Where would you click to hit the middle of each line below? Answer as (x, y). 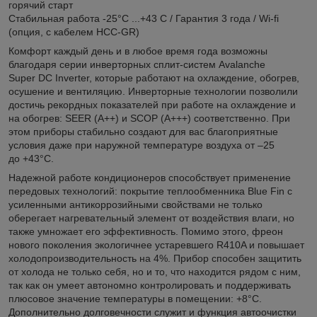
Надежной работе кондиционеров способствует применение (150, 177)
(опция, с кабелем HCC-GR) (74, 31)
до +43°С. (31, 158)
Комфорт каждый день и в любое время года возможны (138, 51)
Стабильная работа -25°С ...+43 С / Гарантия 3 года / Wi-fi (144, 18)
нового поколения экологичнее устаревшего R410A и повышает (156, 244)
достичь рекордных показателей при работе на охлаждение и (152, 104)
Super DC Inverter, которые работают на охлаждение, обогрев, (154, 77)
